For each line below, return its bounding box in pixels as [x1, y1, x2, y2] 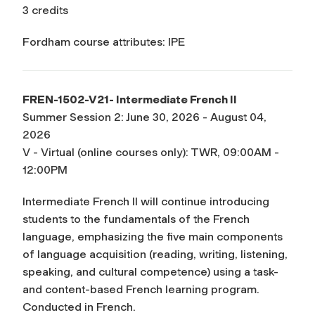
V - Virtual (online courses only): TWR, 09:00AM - [22, 145, 279, 159]
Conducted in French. [22, 300, 136, 314]
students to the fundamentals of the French [22, 212, 250, 226]
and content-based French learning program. [22, 282, 259, 296]
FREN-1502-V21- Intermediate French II [22, 92, 237, 106]
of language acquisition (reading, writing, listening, [22, 247, 288, 261]
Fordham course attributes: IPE [22, 34, 185, 49]
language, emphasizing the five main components [22, 229, 283, 243]
